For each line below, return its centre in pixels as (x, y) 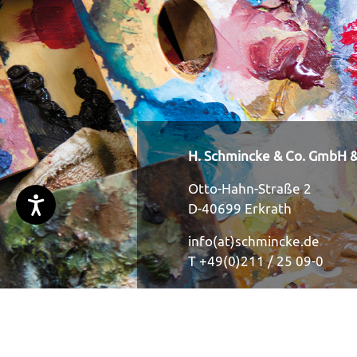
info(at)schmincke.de (254, 241)
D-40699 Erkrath (240, 208)
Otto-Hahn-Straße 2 (250, 188)
